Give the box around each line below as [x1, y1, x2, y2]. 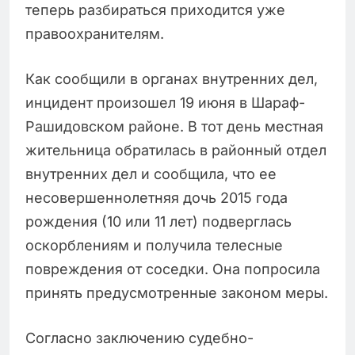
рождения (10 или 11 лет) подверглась [25, 213, 292, 231]
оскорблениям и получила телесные [25, 237, 283, 254]
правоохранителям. [25, 25, 164, 43]
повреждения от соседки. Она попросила [25, 261, 320, 278]
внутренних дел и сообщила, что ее [25, 166, 277, 183]
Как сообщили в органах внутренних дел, [25, 71, 318, 88]
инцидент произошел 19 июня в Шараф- [25, 94, 305, 112]
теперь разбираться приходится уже [25, 2, 285, 19]
